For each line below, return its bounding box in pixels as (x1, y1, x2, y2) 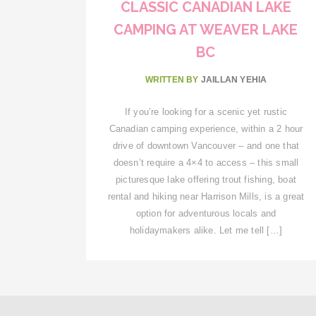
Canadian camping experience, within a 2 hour (109, 123, 303, 134)
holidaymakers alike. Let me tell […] (129, 224, 283, 236)
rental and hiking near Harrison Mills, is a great (107, 190, 305, 202)
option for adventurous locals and (135, 207, 276, 219)
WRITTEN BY (145, 74, 201, 85)
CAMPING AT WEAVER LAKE (114, 20, 298, 38)
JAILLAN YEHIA (200, 74, 267, 85)
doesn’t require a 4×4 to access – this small (113, 157, 299, 168)
